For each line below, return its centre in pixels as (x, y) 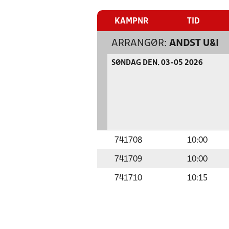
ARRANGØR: (139, 43)
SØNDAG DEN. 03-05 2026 (157, 63)
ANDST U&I (194, 43)
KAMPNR (131, 21)
